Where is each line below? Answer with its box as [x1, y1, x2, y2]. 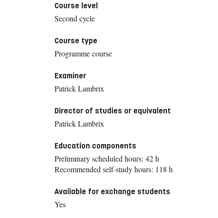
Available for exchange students [54, 186, 170, 196]
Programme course [54, 48, 112, 58]
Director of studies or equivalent [54, 106, 171, 115]
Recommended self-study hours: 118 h [54, 163, 173, 174]
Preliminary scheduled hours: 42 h [54, 153, 159, 163]
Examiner [54, 71, 86, 80]
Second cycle [54, 13, 95, 23]
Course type [54, 36, 97, 45]
